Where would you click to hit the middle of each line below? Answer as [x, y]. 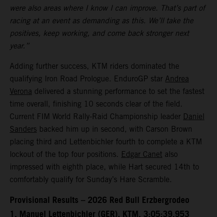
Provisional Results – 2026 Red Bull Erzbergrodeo [100, 200]
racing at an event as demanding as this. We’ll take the [101, 20]
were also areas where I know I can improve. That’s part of [107, 8]
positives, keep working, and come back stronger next [99, 33]
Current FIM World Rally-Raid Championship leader [96, 116]
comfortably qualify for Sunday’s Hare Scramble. [91, 179]
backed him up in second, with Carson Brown [115, 129]
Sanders [23, 129]
